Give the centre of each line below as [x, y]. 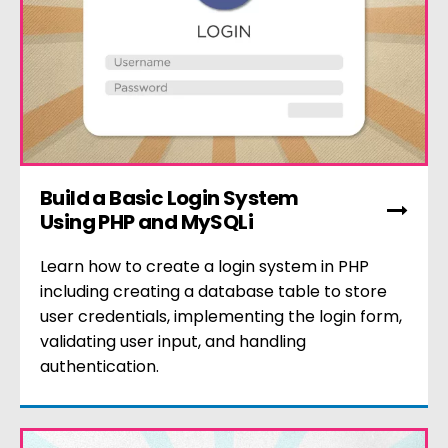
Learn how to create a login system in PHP [204, 267]
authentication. [99, 367]
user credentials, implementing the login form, [221, 317]
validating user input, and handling [173, 342]
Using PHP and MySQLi [146, 222]
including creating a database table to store [213, 292]
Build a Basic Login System [169, 198]
